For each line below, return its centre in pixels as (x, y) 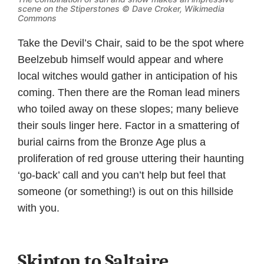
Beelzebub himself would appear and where (121, 60)
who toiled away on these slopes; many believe (128, 109)
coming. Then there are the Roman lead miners (129, 93)
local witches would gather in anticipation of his (128, 76)
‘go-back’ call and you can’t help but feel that (122, 175)
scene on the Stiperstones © (75, 9)
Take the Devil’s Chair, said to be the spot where (131, 43)
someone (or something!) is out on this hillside (126, 192)
